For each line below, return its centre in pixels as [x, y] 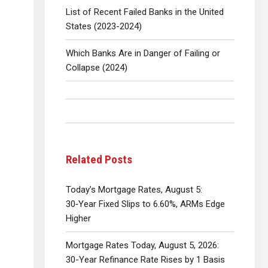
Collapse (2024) [97, 67]
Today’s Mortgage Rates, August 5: [134, 190]
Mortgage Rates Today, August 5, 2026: [142, 246]
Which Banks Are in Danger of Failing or [143, 53]
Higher [78, 219]
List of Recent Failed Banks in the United [145, 12]
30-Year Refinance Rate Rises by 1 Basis [145, 260]
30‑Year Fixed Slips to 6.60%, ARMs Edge [145, 204]
